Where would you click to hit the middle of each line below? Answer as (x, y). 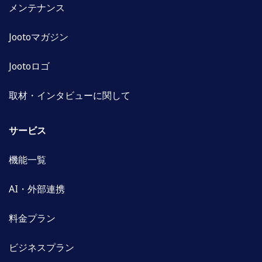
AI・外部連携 (37, 189)
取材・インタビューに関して (70, 96)
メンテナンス (37, 8)
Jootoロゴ (29, 66)
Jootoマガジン (39, 37)
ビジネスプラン (42, 248)
